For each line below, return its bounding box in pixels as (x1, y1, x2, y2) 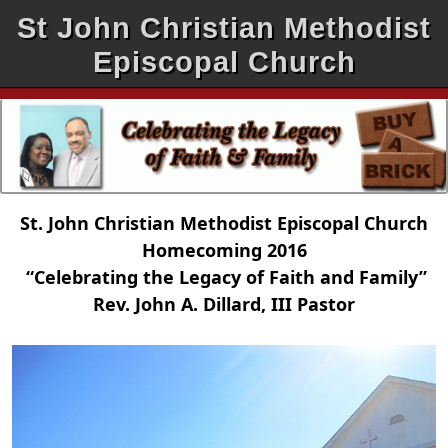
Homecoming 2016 (141, 237, 307, 262)
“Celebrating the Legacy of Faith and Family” (21, 264, 427, 289)
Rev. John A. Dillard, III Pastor (93, 291, 355, 316)
